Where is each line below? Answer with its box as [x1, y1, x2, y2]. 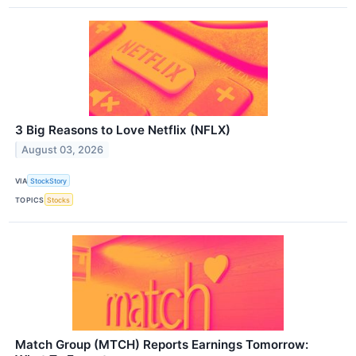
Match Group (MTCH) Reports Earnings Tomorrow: [15, 337, 308, 353]
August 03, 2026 [21, 143, 104, 156]
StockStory [30, 176, 68, 185]
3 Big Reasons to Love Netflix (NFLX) [15, 122, 230, 138]
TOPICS [15, 195, 44, 204]
